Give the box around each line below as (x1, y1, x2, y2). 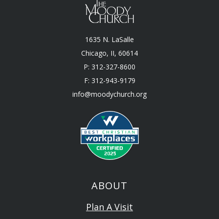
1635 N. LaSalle (85, 35, 134, 44)
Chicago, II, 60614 (81, 48, 138, 58)
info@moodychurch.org (72, 89, 147, 99)
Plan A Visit (86, 201, 133, 213)
